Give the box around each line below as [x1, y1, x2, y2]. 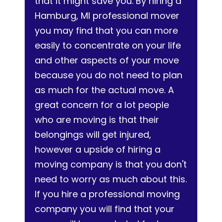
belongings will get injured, [35, 128, 151, 141]
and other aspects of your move [35, 54, 179, 66]
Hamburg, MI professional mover [35, 9, 179, 22]
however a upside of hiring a [35, 143, 161, 156]
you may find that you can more [35, 24, 178, 37]
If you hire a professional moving [35, 188, 180, 200]
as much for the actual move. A [35, 84, 174, 96]
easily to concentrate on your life [35, 39, 181, 52]
